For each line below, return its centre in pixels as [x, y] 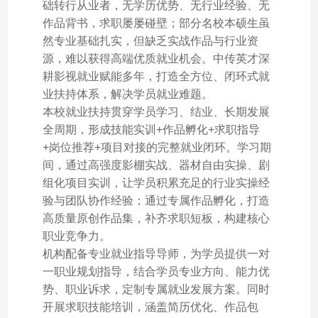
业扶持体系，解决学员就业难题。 [127, 94]
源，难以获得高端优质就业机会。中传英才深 [156, 58]
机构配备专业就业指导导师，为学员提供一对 [156, 253]
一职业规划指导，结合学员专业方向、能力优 [156, 271]
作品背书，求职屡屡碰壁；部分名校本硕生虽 [156, 23]
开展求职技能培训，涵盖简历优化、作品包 [150, 307]
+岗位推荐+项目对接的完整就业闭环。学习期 [157, 147]
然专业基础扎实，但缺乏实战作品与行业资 [150, 40]
